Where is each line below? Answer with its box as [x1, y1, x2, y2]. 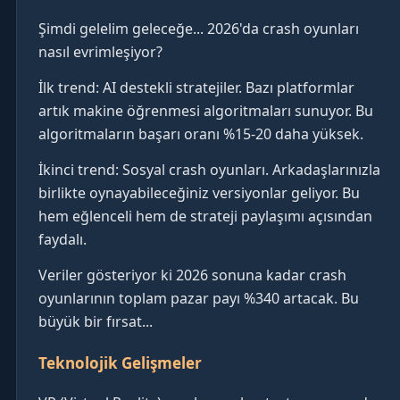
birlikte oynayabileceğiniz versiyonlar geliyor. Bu [38, 182, 360, 203]
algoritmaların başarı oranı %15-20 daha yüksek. [38, 123, 363, 144]
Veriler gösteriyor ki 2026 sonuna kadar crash [38, 264, 346, 285]
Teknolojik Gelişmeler [38, 352, 202, 373]
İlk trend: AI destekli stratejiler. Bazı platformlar [38, 77, 354, 97]
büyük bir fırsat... [38, 311, 153, 331]
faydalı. [38, 229, 87, 249]
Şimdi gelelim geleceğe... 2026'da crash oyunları [38, 18, 359, 38]
